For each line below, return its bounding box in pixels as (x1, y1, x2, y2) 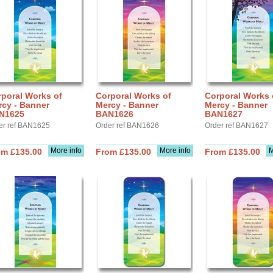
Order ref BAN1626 (96, 121, 159, 130)
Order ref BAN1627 (205, 121, 268, 130)
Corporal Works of (96, 91, 171, 101)
